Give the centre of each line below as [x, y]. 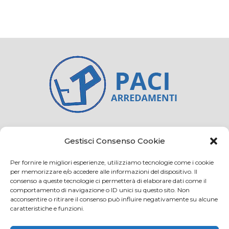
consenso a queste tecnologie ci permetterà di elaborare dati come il [108, 181]
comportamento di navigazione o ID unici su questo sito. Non [100, 190]
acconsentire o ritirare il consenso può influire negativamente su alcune [114, 199]
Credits [75, 137]
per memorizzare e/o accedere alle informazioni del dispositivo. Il [104, 171]
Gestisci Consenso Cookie [114, 141]
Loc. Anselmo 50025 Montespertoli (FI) [114, 199]
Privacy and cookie [133, 137]
